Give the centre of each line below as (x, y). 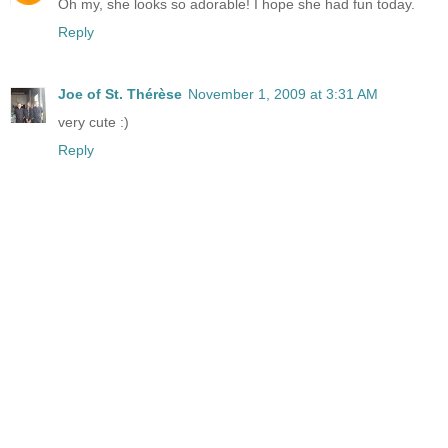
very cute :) (93, 121)
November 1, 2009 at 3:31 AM (283, 93)
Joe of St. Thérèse (120, 93)
